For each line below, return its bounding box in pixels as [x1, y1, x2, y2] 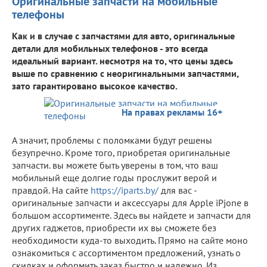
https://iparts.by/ [91, 184, 159, 196]
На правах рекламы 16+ [122, 105, 222, 118]
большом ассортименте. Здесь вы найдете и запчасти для [12, 209, 251, 221]
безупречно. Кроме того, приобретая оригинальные [12, 146, 230, 159]
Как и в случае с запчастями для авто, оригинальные [12, 29, 235, 42]
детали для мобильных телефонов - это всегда [12, 42, 208, 54]
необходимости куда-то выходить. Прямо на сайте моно [12, 234, 248, 246]
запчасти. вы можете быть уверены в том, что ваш [12, 159, 218, 171]
